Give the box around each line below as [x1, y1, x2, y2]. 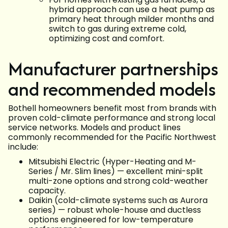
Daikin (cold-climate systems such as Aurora [28, 194, 208, 207]
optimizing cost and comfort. [49, 33, 164, 45]
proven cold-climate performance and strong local [8, 112, 215, 124]
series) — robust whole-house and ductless [28, 204, 201, 216]
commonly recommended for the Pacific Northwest [8, 131, 216, 144]
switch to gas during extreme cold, [49, 23, 186, 35]
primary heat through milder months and [49, 13, 214, 25]
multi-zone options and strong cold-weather [28, 175, 208, 187]
